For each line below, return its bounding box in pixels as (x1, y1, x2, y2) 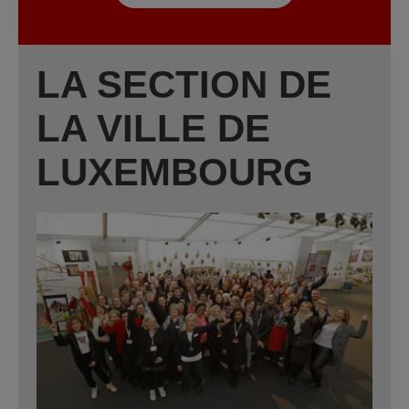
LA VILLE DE (37, 106, 270, 150)
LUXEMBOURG (37, 150, 313, 194)
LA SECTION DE (37, 62, 331, 106)
